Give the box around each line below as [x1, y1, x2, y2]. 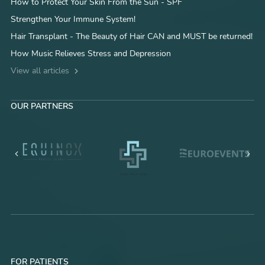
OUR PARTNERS [10, 101, 73, 112]
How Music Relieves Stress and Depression [10, 48, 171, 60]
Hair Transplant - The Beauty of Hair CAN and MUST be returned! [10, 31, 253, 43]
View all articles [10, 65, 72, 77]
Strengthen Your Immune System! [10, 14, 135, 25]
